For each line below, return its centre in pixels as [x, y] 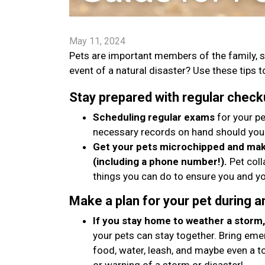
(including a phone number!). [160, 161]
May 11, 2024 [97, 41]
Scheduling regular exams [154, 117]
